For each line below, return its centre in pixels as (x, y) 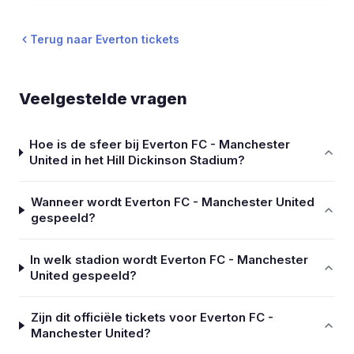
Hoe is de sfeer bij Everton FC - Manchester (159, 144)
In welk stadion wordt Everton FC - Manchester (169, 260)
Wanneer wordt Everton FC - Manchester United (173, 202)
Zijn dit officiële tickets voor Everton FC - (152, 317)
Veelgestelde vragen (103, 99)
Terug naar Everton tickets (105, 39)
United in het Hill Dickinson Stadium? (137, 160)
